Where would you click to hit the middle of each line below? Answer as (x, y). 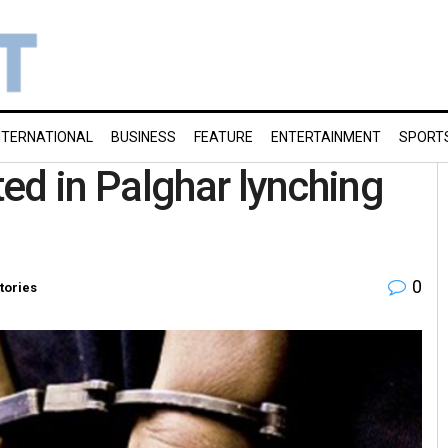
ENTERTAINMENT (326, 137)
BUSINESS (143, 137)
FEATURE (223, 137)
